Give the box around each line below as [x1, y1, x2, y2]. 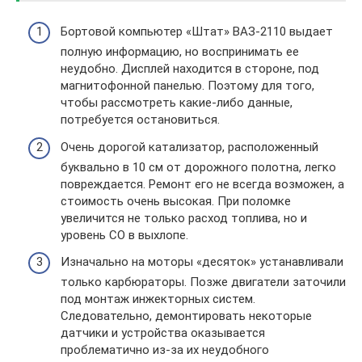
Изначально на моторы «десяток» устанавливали [61, 255, 343, 270]
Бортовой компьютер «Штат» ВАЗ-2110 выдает [61, 24, 333, 40]
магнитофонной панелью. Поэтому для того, [61, 78, 314, 94]
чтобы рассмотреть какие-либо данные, [61, 95, 293, 111]
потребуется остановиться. [61, 112, 220, 128]
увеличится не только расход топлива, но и [61, 210, 307, 225]
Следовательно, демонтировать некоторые [61, 309, 312, 324]
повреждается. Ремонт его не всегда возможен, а [61, 176, 344, 192]
